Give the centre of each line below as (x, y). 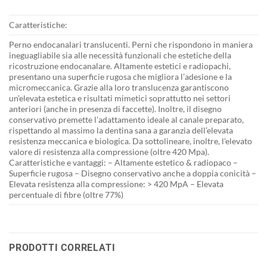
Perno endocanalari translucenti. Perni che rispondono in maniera (131, 45)
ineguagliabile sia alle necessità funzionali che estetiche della (120, 55)
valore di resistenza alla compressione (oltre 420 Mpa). (109, 152)
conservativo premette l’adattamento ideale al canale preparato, (126, 120)
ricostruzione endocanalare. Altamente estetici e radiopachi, (120, 66)
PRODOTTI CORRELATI (62, 248)
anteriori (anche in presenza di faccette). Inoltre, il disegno (115, 109)
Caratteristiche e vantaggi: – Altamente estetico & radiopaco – (123, 163)
